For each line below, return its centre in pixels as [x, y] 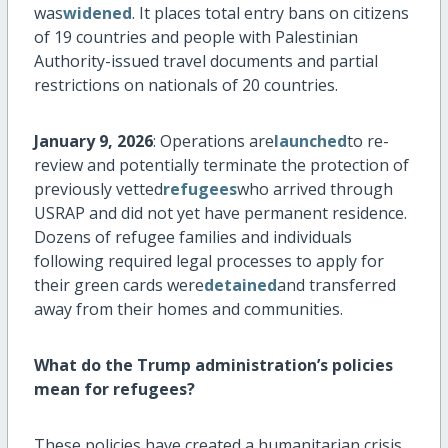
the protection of [342, 165]
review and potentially [118, 165]
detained [240, 285]
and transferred [336, 285]
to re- [367, 141]
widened [97, 13]
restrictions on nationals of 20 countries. [185, 85]
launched [310, 141]
